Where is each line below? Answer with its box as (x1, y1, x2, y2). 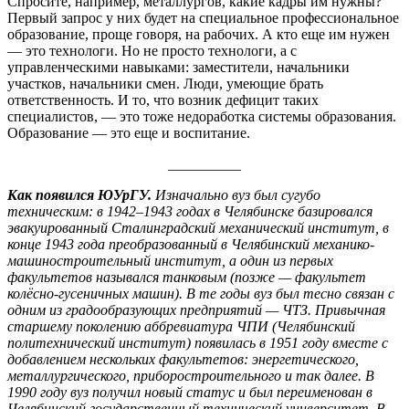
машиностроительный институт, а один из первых (7, 252, 333, 268)
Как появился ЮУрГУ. (7, 186, 155, 203)
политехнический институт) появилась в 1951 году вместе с (7, 334, 388, 351)
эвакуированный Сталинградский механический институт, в (7, 219, 389, 236)
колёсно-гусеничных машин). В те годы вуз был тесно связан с (7, 285, 394, 301)
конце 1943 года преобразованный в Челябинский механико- (7, 236, 374, 252)
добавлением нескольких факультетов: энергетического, (7, 351, 359, 367)
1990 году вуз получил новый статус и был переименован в (7, 383, 372, 400)
